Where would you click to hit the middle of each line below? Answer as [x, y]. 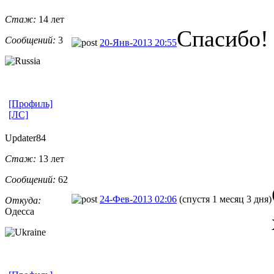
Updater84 [25, 138]
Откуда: [23, 200]
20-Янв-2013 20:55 [138, 42]
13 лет [50, 158]
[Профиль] [31, 103]
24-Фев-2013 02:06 [138, 199]
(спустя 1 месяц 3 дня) [225, 199]
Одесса [20, 211]
